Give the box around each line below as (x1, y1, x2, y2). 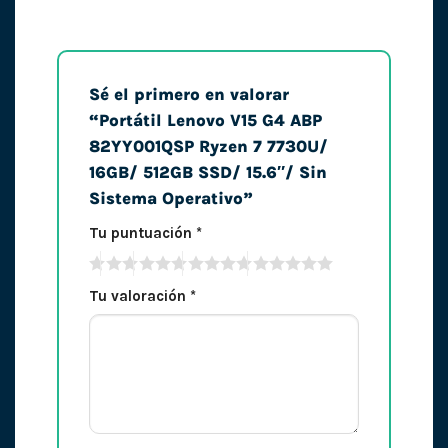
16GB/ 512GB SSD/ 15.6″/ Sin (88, 163, 327, 183)
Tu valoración (88, 286, 190, 305)
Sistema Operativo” (88, 189, 258, 209)
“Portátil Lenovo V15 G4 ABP (88, 111, 322, 131)
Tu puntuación (88, 223, 196, 242)
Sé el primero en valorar (88, 85, 289, 105)
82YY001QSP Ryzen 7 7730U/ (88, 137, 328, 157)
